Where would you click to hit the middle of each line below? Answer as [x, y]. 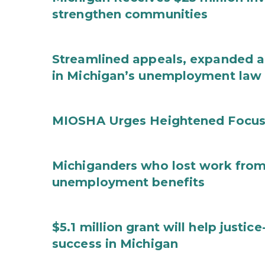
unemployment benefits [129, 182]
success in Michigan [115, 244]
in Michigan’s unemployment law [157, 76]
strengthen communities [130, 14]
